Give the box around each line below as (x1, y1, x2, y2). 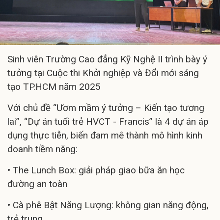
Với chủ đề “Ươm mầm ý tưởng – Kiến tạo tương (7, 102, 204, 114)
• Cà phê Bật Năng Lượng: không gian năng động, (7, 199, 209, 211)
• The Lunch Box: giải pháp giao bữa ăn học (7, 165, 185, 176)
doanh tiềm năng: (7, 143, 78, 155)
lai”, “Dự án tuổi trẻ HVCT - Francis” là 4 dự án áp (7, 116, 209, 128)
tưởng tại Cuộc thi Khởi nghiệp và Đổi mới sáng (7, 67, 199, 79)
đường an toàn (7, 178, 67, 190)
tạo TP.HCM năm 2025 (7, 81, 101, 93)
